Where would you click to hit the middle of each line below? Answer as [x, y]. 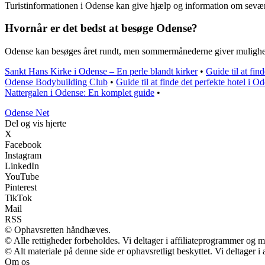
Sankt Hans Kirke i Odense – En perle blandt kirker [101, 71]
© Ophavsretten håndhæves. [58, 230]
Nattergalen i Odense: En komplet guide [80, 92]
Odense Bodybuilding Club [56, 82]
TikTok [18, 198]
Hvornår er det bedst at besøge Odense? [101, 28]
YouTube [22, 176]
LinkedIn [22, 166]
